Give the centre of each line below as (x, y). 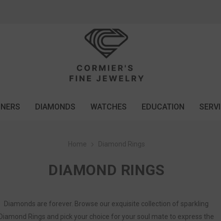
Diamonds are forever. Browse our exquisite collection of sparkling (107, 204)
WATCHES (108, 107)
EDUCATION (163, 107)
